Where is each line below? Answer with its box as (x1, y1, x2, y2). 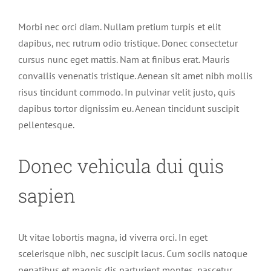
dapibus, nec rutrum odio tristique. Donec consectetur (18, 36, 238, 49)
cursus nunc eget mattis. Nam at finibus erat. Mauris (18, 53, 230, 65)
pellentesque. (18, 118, 74, 131)
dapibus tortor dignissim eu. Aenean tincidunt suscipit (18, 102, 239, 114)
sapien (18, 183, 76, 208)
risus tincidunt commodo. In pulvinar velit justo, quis (18, 85, 235, 98)
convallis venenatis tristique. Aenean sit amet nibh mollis (18, 69, 253, 82)
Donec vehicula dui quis (18, 154, 224, 178)
